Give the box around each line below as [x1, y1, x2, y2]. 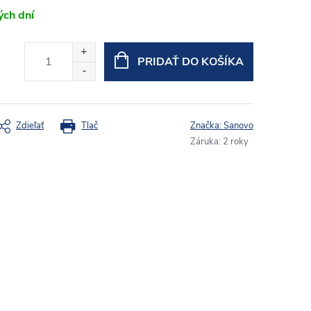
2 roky [223, 135, 249, 148]
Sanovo [224, 119, 253, 132]
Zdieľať [16, 119, 44, 132]
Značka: [190, 119, 224, 132]
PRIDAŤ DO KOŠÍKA [137, 54, 244, 69]
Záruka [190, 135, 219, 148]
